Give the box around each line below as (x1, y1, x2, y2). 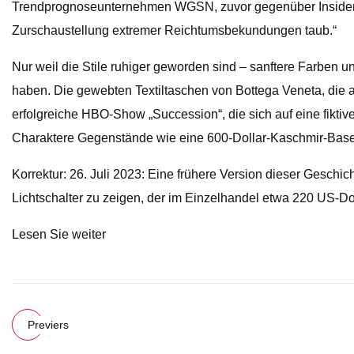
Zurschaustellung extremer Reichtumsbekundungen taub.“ (12, 24, 337, 38)
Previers (28, 318, 69, 331)
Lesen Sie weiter (12, 228, 106, 242)
